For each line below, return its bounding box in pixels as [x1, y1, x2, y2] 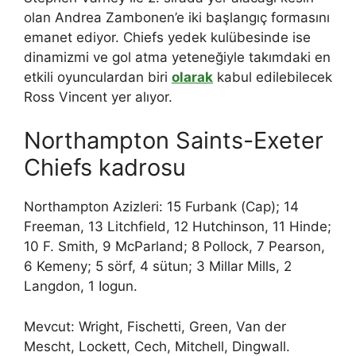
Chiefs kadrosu [24, 153, 186, 182]
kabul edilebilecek [213, 68, 332, 85]
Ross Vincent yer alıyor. [24, 88, 172, 105]
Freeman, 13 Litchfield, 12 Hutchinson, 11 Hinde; [24, 219, 331, 235]
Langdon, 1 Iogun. [24, 278, 137, 295]
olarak [172, 68, 213, 85]
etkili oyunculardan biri [24, 68, 172, 85]
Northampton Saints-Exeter [24, 126, 323, 155]
